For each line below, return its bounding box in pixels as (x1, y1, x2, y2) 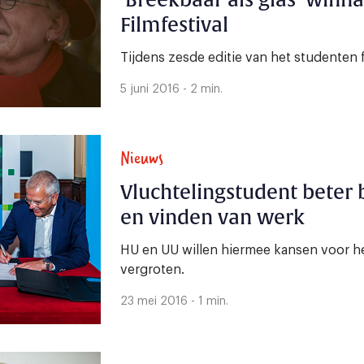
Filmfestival (120, 13, 228, 38)
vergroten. (120, 263, 184, 277)
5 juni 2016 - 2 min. (120, 84, 223, 96)
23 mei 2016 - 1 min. (120, 296, 228, 308)
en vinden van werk (120, 206, 305, 231)
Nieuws (120, 143, 163, 172)
